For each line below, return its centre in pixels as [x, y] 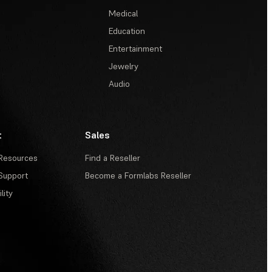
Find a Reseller [113, 158]
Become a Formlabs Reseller [138, 175]
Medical [124, 13]
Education [127, 31]
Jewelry [124, 66]
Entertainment [136, 49]
